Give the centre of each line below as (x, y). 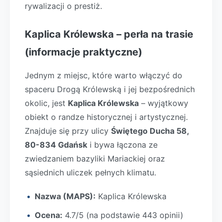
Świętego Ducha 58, (150, 131)
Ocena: (49, 215)
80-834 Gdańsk (56, 145)
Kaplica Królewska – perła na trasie (109, 34)
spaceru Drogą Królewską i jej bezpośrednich (110, 89)
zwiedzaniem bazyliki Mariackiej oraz (95, 159)
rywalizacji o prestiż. (63, 6)
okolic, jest (46, 103)
